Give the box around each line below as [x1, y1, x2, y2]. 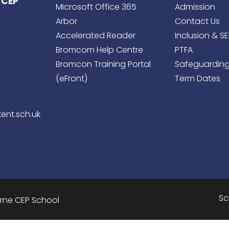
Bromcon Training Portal [56, 58, 151, 70]
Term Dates [175, 73, 221, 84]
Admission [175, 1, 216, 13]
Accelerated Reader [56, 30, 135, 41]
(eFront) [56, 73, 87, 84]
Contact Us [175, 15, 220, 27]
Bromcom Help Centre [56, 44, 143, 56]
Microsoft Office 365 [56, 1, 136, 13]
